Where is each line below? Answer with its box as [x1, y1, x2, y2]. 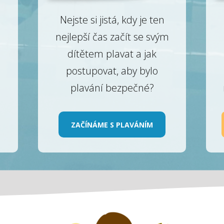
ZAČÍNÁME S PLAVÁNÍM [71, 119, 153, 129]
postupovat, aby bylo [66, 64, 158, 78]
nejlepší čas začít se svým [55, 30, 169, 44]
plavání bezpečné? [70, 81, 154, 95]
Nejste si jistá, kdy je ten [59, 13, 164, 27]
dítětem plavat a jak [67, 47, 156, 61]
